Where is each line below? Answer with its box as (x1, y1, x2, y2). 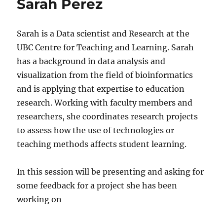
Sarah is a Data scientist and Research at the (17, 29, 190, 39)
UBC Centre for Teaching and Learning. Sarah (17, 42, 194, 53)
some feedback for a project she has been (17, 181, 178, 191)
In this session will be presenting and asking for (17, 167, 204, 177)
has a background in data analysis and (17, 56, 166, 67)
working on (17, 194, 62, 205)
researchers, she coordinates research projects (17, 111, 198, 122)
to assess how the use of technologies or (17, 125, 175, 136)
